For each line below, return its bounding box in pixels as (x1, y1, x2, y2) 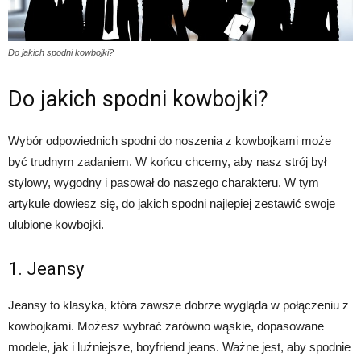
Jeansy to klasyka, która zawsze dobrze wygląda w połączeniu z (8, 298, 349, 313)
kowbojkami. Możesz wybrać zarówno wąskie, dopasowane (8, 319, 324, 334)
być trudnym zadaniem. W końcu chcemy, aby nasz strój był (8, 155, 326, 169)
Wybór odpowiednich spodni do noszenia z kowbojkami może (8, 134, 331, 148)
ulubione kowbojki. (8, 218, 104, 232)
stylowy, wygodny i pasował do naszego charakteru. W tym (8, 176, 319, 190)
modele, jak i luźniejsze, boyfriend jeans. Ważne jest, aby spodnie (8, 340, 351, 355)
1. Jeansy (8, 259, 84, 280)
